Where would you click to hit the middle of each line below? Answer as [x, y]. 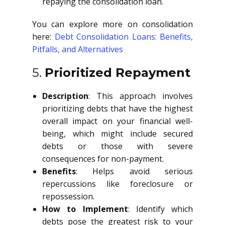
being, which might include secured [118, 134]
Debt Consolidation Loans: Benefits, [124, 37]
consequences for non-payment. [103, 159]
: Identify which [160, 209]
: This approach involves [141, 96]
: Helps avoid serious [134, 171]
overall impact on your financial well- [118, 121]
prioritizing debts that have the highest [118, 108]
